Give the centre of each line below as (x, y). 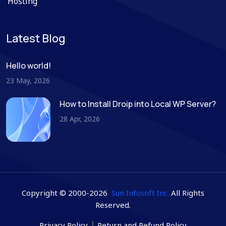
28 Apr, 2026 (80, 119)
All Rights (187, 193)
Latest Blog (36, 39)
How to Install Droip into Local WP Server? (138, 104)
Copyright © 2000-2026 (67, 193)
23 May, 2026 (28, 81)
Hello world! (29, 66)
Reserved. (113, 205)
